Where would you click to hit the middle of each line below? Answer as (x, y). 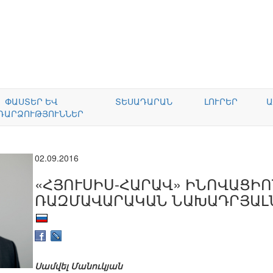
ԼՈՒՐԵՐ (221, 101)
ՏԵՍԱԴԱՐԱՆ (144, 101)
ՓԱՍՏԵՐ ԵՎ (31, 101)
